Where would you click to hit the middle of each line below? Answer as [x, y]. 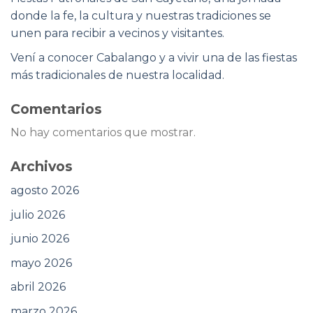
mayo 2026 [41, 263]
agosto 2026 [45, 190]
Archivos [42, 167]
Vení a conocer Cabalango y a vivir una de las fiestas [154, 57]
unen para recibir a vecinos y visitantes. [117, 34]
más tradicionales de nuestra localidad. [117, 75]
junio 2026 [40, 239]
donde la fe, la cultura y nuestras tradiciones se [141, 16]
